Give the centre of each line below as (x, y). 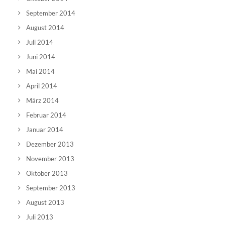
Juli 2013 (40, 217)
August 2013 (45, 202)
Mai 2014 (40, 71)
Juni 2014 (41, 57)
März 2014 (42, 100)
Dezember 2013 (50, 144)
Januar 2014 (45, 130)
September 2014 (51, 13)
